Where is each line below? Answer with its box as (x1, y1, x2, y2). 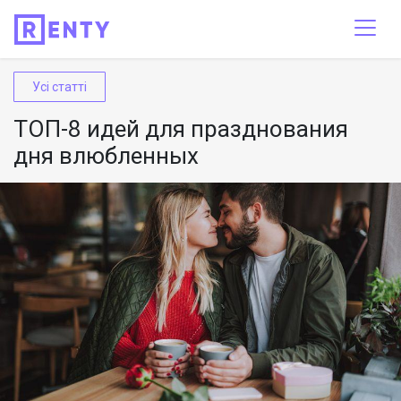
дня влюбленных (13, 142, 199, 169)
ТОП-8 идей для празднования (13, 115, 348, 142)
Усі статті (32, 80, 87, 94)
